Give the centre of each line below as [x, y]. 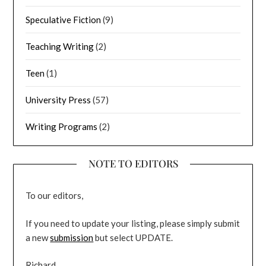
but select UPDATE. [133, 237]
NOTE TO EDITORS [133, 164]
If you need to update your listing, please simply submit [133, 223]
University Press [58, 100]
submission [72, 237]
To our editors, [55, 196]
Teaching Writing [60, 47]
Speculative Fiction [64, 20]
